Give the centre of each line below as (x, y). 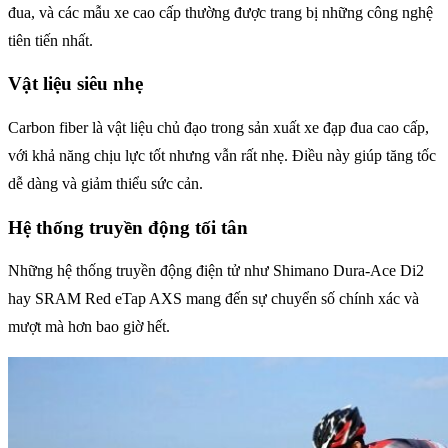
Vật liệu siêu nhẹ (75, 84)
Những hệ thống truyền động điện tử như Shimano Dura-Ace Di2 (216, 271)
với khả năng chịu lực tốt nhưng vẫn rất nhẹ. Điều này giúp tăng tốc (222, 155)
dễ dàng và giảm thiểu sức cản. (105, 183)
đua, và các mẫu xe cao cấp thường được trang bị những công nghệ (220, 12)
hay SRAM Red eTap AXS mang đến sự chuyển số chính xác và (213, 299)
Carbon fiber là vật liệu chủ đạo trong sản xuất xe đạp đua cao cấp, (218, 127)
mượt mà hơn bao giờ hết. (89, 327)
